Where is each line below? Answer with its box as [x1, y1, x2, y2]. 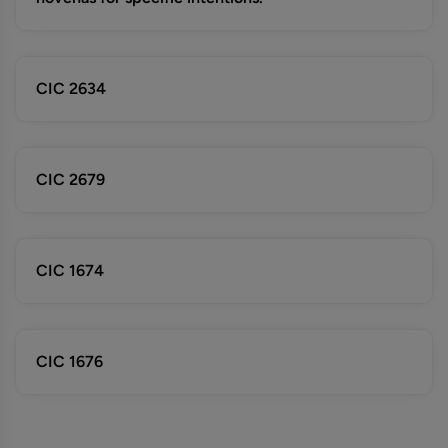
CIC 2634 [36, 79, 106, 98]
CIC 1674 [36, 261, 104, 280]
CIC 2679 [36, 170, 105, 189]
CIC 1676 [36, 352, 103, 371]
